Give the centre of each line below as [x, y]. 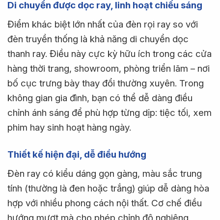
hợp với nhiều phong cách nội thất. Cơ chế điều [105, 203]
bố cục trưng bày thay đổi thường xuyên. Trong [106, 83]
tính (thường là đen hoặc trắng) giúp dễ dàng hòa [108, 188]
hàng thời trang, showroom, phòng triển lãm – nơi [109, 69]
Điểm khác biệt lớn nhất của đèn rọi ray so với [103, 25]
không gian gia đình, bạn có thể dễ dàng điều [100, 98]
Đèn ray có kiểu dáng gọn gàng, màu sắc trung [105, 173]
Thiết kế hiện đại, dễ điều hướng [77, 154]
